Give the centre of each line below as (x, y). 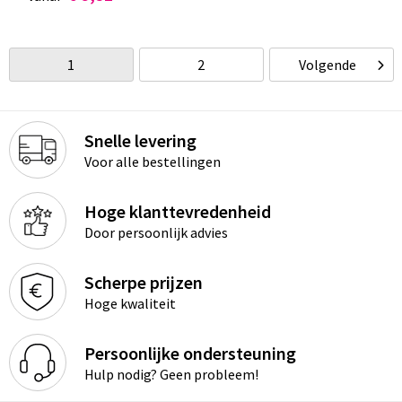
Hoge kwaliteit (130, 304)
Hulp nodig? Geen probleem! (171, 375)
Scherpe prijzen (143, 283)
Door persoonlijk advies (156, 233)
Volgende (328, 65)
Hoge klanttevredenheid (177, 212)
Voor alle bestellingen (152, 162)
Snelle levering (140, 141)
